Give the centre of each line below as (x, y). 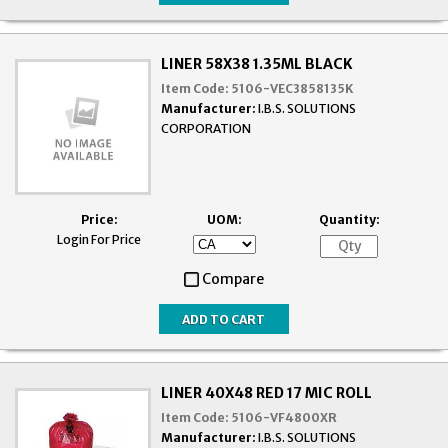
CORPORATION (206, 129)
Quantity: (349, 220)
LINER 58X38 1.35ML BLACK (257, 64)
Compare (233, 279)
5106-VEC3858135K (292, 89)
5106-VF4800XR (284, 418)
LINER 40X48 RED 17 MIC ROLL (267, 393)
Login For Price (99, 240)
